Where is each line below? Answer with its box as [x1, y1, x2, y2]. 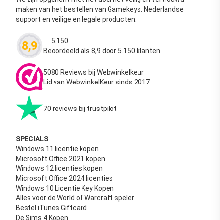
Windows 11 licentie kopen [16, 144, 99, 153]
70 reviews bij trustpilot [43, 104, 117, 112]
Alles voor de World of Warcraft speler [16, 193, 134, 202]
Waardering [43, 41, 80, 49]
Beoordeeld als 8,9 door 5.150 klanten [43, 46, 160, 55]
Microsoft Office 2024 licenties [16, 174, 113, 182]
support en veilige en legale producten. [16, 15, 137, 23]
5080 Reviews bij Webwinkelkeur [43, 68, 144, 76]
